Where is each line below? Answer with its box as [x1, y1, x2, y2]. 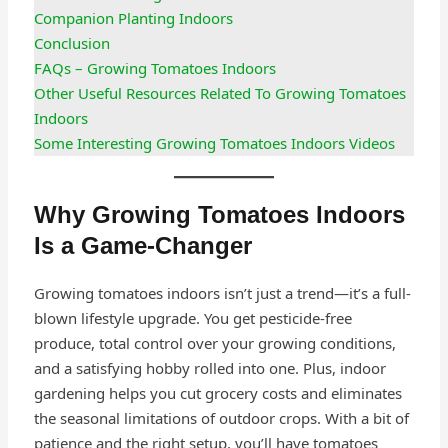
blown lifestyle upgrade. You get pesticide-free [33, 307, 352, 328]
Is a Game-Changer [33, 231, 252, 259]
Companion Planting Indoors [33, 7, 233, 28]
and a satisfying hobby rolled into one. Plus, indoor [33, 357, 386, 378]
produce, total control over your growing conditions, [33, 332, 396, 353]
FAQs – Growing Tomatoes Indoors [33, 57, 276, 78]
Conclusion [33, 32, 110, 53]
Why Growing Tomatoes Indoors [33, 200, 405, 228]
